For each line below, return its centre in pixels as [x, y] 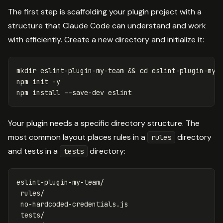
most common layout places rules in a [78, 137]
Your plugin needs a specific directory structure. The [104, 123]
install [46, 92]
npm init [34, 81]
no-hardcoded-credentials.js [72, 204]
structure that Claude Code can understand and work [107, 25]
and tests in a [34, 151]
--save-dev [84, 92]
